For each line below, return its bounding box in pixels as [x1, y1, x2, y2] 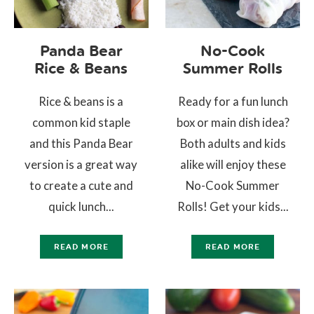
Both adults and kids [179, 135, 286, 151]
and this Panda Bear [29, 135, 133, 151]
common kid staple [32, 114, 130, 130]
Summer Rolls [183, 59, 283, 77]
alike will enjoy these [179, 156, 286, 172]
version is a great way [25, 156, 138, 172]
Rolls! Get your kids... [177, 198, 289, 214]
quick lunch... [48, 198, 114, 214]
